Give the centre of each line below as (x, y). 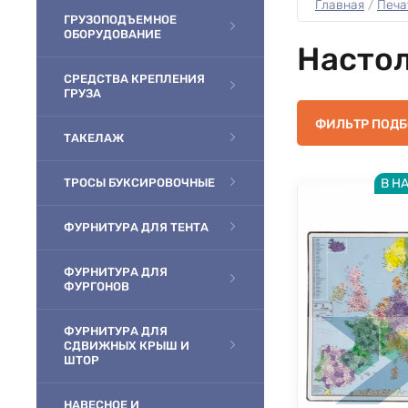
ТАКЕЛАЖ (94, 138)
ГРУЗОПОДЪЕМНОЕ (120, 20)
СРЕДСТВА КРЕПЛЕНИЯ (134, 79)
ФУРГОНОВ (97, 286)
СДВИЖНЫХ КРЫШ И (127, 346)
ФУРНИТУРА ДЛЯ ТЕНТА (136, 227)
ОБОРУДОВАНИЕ (112, 34)
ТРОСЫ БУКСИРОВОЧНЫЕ (139, 183)
